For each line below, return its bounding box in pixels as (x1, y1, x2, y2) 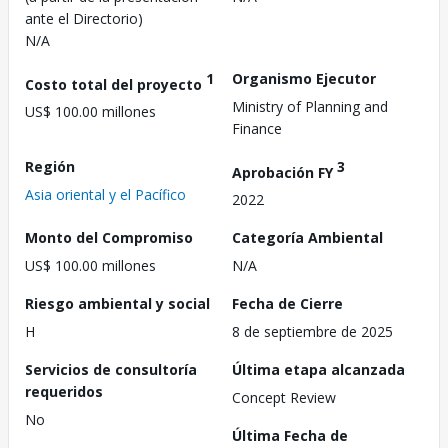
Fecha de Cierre (232, 294, 343, 314)
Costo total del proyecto (25, 74, 206, 94)
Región (25, 156, 75, 176)
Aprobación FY (232, 162, 337, 182)
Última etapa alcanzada (232, 360, 405, 380)
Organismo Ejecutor (232, 68, 376, 88)
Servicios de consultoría (25, 360, 197, 380)
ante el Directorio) (25, 8, 143, 28)
